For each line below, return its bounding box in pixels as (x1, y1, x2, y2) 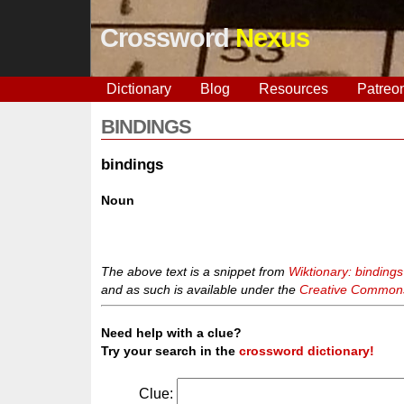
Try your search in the (101, 344, 240, 359)
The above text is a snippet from (101, 264, 289, 280)
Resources (258, 81, 328, 96)
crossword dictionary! (239, 344, 375, 359)
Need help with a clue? (101, 326, 243, 341)
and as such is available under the (101, 282, 300, 298)
